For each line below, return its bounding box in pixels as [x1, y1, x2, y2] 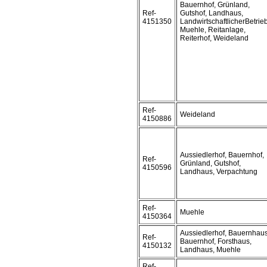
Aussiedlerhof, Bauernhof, [180, 151, 264, 159]
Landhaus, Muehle [180, 246, 241, 254]
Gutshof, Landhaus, [180, 9, 243, 17]
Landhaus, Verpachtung [180, 167, 257, 176]
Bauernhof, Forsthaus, [180, 237, 252, 246]
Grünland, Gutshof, [180, 159, 241, 167]
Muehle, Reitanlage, [180, 26, 246, 34]
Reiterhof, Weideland [180, 34, 249, 42]
